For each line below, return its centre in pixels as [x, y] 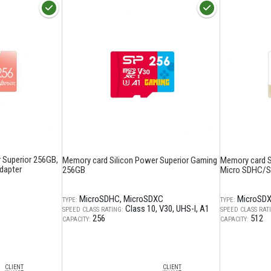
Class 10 [140, 209]
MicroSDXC [143, 199]
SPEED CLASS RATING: [93, 210]
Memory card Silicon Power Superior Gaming [140, 160]
